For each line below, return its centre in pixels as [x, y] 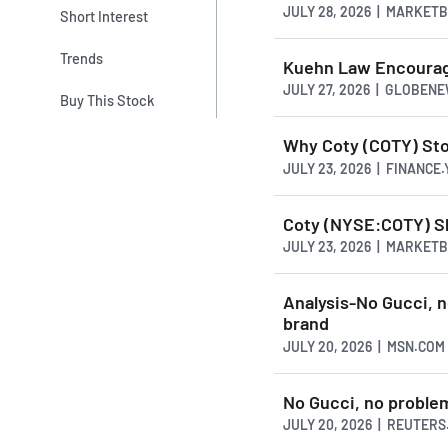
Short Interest [104, 15]
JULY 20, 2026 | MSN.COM [364, 346]
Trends [82, 57]
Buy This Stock [107, 100]
